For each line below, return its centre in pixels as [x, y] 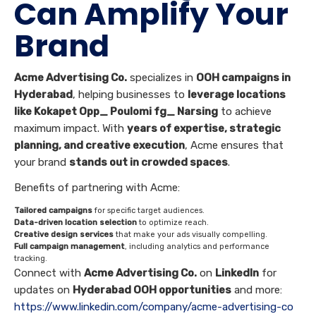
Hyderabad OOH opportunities [152, 290]
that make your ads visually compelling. [190, 235]
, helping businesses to [130, 95]
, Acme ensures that [234, 146]
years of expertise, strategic [204, 129]
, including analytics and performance [197, 247]
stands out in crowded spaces [148, 163]
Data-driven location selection [75, 223]
